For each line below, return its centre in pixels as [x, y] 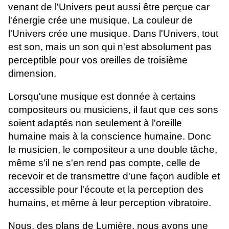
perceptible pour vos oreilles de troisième [98, 60]
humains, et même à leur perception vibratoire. [110, 203]
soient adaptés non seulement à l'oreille [95, 123]
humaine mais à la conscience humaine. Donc [110, 136]
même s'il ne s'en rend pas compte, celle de [104, 163]
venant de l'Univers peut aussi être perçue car [109, 7]
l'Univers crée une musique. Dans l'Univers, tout [113, 34]
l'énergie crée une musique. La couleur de [100, 20]
